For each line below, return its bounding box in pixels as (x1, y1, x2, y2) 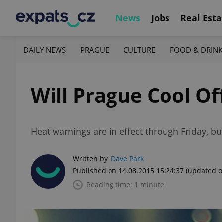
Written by (73, 154, 108, 163)
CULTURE (123, 44, 156, 55)
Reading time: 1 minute (86, 180, 164, 189)
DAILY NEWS (23, 44, 66, 55)
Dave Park (111, 154, 144, 163)
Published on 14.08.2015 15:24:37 (73, 166, 184, 175)
